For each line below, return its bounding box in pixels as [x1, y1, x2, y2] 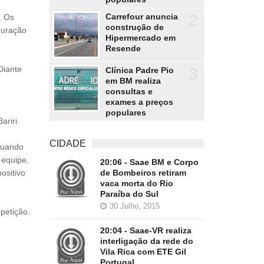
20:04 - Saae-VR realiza [100, 226, 192, 235]
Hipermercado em [105, 33, 176, 42]
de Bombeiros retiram [100, 168, 186, 177]
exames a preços [105, 97, 173, 107]
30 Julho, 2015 [109, 202, 160, 210]
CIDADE [49, 138, 86, 148]
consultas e [105, 87, 153, 96]
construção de [105, 22, 164, 32]
